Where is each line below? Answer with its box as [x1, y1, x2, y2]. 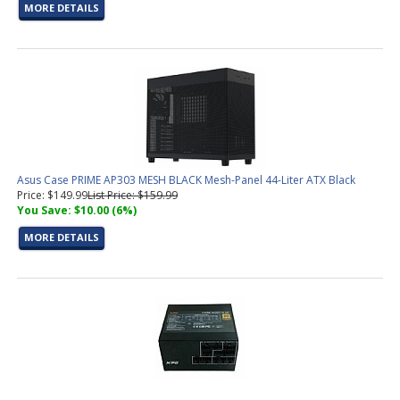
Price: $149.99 [17, 187, 87, 203]
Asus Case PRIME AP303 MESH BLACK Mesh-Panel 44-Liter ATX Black [17, 172, 355, 187]
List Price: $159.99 [87, 187, 178, 203]
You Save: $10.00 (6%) [17, 203, 137, 218]
